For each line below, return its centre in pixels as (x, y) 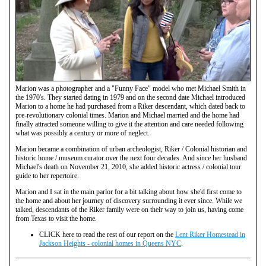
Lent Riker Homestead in (210, 235)
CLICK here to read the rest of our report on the (107, 235)
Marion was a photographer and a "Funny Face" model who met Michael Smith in (131, 89)
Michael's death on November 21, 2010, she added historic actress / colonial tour (128, 167)
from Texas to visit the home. (56, 219)
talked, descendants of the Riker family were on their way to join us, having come (129, 210)
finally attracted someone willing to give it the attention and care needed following (129, 124)
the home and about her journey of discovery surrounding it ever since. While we (129, 201)
